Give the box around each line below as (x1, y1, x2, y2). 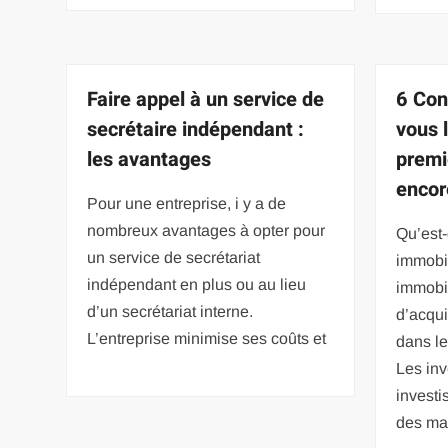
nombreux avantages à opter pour (87, 221, 326, 239)
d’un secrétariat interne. (87, 302, 254, 320)
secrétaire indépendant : (87, 114, 305, 144)
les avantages (87, 144, 212, 174)
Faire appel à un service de (87, 84, 325, 114)
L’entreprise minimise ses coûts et (87, 329, 327, 347)
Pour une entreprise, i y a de (87, 194, 287, 212)
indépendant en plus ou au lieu (87, 275, 307, 293)
